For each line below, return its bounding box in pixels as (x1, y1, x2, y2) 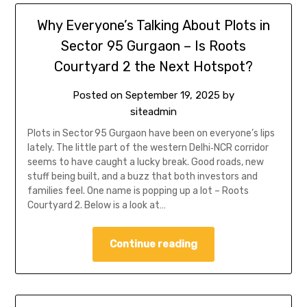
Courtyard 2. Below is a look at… (27, 199, 166, 212)
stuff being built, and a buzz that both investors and (27, 171, 258, 183)
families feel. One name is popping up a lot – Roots (27, 185, 249, 197)
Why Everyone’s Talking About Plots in (37, 17, 270, 34)
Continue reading (110, 238, 197, 251)
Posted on (73, 89, 125, 102)
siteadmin (130, 106, 177, 119)
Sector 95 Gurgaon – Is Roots (61, 38, 246, 55)
